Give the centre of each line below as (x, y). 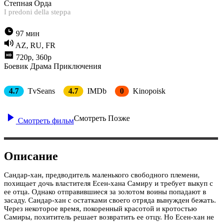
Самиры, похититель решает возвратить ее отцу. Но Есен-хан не (109, 217)
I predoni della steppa (37, 12)
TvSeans (40, 91)
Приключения (77, 66)
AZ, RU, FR (35, 45)
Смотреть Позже (102, 118)
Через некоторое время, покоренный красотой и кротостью (100, 208)
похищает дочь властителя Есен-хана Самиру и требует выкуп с (109, 183)
